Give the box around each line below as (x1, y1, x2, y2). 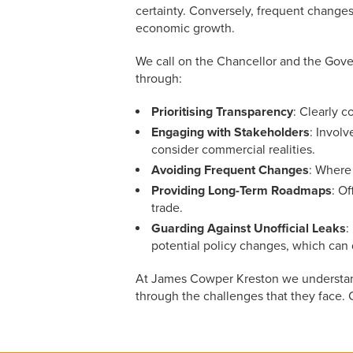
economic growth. (136, 20, 235, 36)
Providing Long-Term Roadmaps (151, 182, 332, 199)
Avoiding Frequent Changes (151, 162, 309, 178)
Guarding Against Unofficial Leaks (151, 220, 346, 236)
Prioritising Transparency (151, 103, 293, 120)
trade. (151, 199, 183, 216)
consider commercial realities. (151, 141, 315, 158)
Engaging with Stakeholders (151, 124, 310, 140)
